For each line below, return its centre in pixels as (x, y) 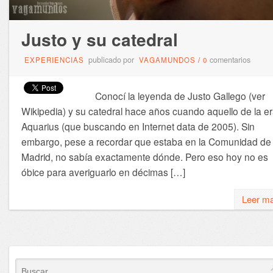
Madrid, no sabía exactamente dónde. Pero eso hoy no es (144, 157)
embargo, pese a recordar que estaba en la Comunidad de (146, 142)
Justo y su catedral (99, 40)
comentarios (230, 60)
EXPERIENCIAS (54, 60)
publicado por (111, 60)
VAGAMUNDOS (167, 60)
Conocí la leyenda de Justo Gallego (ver (172, 96)
